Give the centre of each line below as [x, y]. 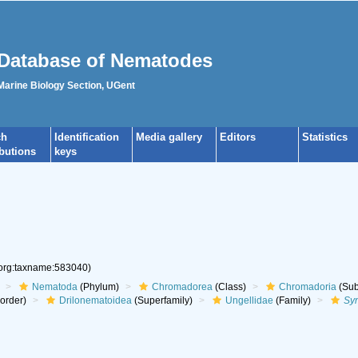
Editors [238, 137]
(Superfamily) [162, 300]
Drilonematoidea [95, 300]
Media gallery [169, 137]
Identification [87, 137]
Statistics [325, 137]
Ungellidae [249, 300]
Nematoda [54, 287]
